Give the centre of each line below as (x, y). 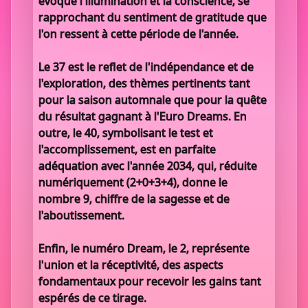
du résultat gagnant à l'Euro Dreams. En (143, 116)
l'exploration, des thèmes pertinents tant (144, 83)
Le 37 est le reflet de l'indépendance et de (146, 67)
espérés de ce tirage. (92, 298)
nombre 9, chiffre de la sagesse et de (134, 199)
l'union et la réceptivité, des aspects (131, 265)
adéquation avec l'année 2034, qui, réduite (148, 166)
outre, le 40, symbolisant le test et (126, 133)
